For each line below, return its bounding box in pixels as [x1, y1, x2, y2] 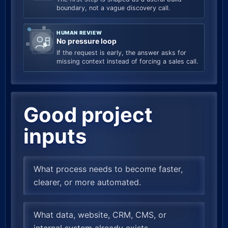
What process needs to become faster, [34, 164, 183, 174]
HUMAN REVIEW [56, 30, 102, 36]
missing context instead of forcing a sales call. [56, 58, 198, 65]
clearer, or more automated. [34, 177, 141, 187]
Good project [23, 102, 153, 127]
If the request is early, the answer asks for [56, 49, 186, 56]
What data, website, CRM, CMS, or [34, 210, 166, 220]
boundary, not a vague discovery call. [56, 4, 170, 12]
